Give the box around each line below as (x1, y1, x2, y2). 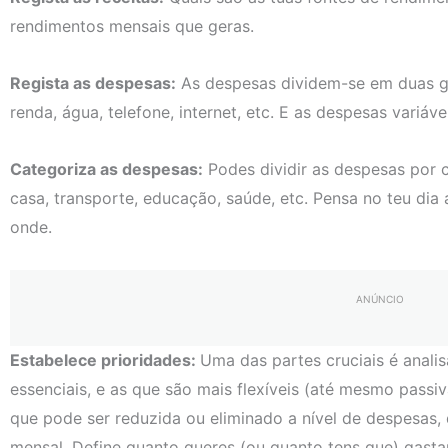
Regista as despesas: (10, 73, 176, 94)
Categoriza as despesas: (10, 159, 203, 180)
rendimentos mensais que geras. (10, 16, 254, 37)
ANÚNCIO (355, 293, 404, 306)
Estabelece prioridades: (10, 349, 200, 370)
